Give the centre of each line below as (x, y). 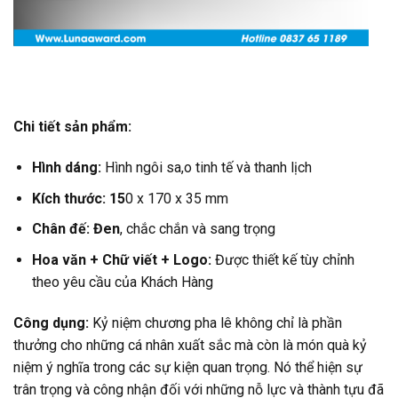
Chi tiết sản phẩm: (72, 127)
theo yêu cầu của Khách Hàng (122, 282)
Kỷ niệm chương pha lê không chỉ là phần (215, 322)
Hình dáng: (66, 168)
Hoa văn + (67, 259)
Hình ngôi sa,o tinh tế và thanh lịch (206, 168)
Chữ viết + (137, 259)
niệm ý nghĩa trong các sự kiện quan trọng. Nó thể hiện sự (188, 367)
